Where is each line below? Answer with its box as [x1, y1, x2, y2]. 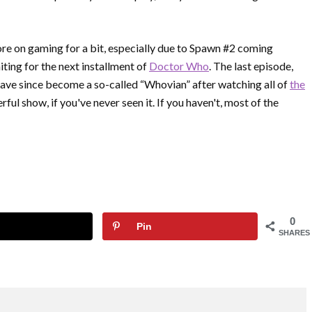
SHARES [279, 228, 310, 237]
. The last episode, [209, 59, 293, 73]
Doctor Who [149, 59, 209, 73]
